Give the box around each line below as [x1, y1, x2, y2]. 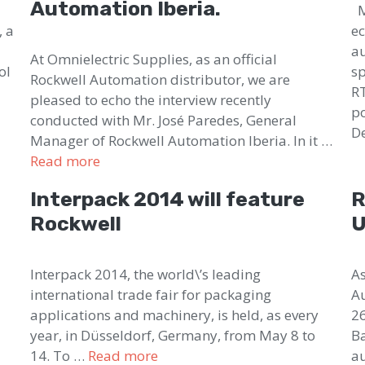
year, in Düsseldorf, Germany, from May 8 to [30, 325, 316, 345]
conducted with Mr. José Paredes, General [30, 110, 297, 130]
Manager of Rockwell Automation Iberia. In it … [30, 130, 333, 150]
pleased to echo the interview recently [30, 90, 272, 109]
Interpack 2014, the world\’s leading [30, 264, 262, 284]
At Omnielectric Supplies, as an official [30, 49, 278, 68]
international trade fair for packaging [30, 284, 272, 304]
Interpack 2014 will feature [30, 187, 306, 211]
